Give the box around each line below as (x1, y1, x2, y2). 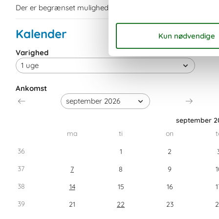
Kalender (16, 26, 66, 42)
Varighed (16, 47, 48, 57)
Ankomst (16, 83, 47, 93)
